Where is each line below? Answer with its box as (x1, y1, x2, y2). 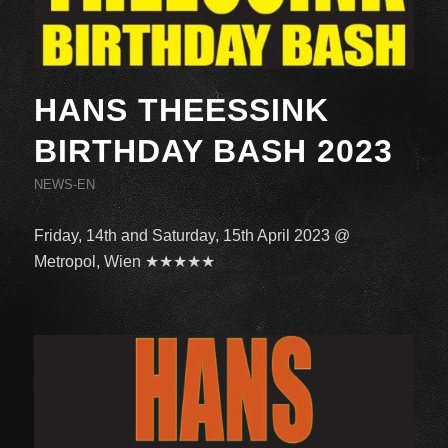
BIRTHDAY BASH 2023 (33, 132, 393, 169)
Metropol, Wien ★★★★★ (33, 252, 215, 270)
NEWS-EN (33, 176, 95, 192)
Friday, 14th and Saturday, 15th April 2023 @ (33, 226, 350, 244)
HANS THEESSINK (33, 91, 329, 128)
